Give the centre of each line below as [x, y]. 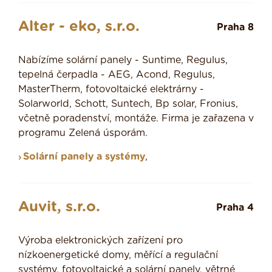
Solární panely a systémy [84, 157]
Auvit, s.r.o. [59, 207]
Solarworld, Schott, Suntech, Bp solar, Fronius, [128, 104]
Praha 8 [235, 28]
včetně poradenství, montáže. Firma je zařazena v [136, 119]
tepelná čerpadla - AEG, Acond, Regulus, [117, 75]
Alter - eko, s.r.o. [79, 27]
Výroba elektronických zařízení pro [100, 241]
